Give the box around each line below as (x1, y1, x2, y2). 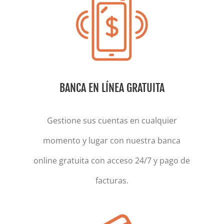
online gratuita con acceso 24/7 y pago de (33, 155, 190, 166)
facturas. (95, 175, 128, 186)
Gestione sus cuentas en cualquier (46, 115, 177, 126)
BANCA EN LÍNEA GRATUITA (59, 81, 164, 95)
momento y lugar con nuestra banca (43, 135, 181, 146)
